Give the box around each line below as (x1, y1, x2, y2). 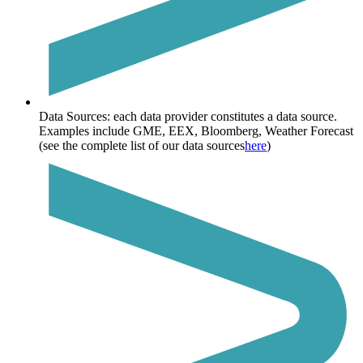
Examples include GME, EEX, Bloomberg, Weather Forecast (39, 123, 353, 138)
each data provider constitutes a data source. (110, 109, 337, 123)
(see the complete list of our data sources (39, 138, 245, 152)
